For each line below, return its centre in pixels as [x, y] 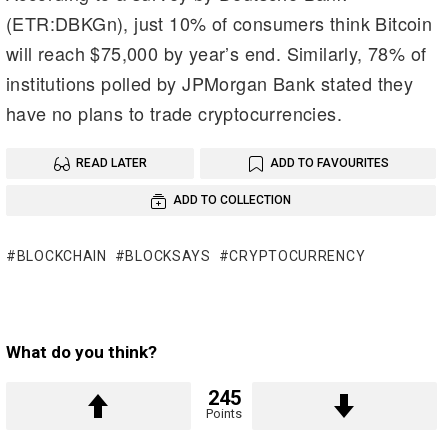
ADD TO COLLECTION [232, 199]
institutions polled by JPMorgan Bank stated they [210, 83]
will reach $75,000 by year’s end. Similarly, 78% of [216, 53]
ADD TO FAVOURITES [329, 163]
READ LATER [111, 163]
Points [224, 413]
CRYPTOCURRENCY [297, 255]
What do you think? [81, 351]
